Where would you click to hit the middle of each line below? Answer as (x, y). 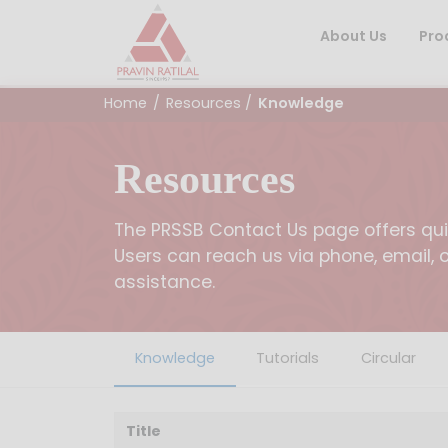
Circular (388, 357)
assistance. (164, 281)
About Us (353, 35)
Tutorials (288, 357)
